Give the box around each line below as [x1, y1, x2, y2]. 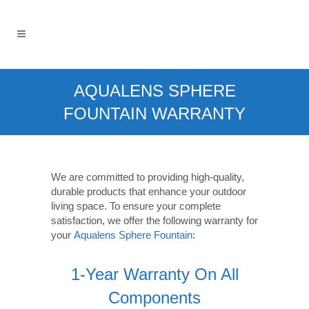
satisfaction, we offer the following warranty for [51, 215, 258, 226]
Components [108, 288, 201, 307]
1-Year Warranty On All [70, 265, 239, 283]
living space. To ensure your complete [51, 200, 221, 212]
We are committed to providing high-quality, [51, 171, 244, 183]
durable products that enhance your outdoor [51, 186, 246, 197]
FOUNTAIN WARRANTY [63, 104, 246, 123]
